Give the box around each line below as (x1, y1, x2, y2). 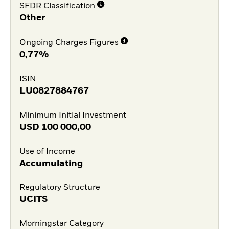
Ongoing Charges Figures (19, 39, 119, 48)
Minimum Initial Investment (19, 111, 126, 120)
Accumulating (19, 158, 83, 168)
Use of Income (19, 147, 75, 156)
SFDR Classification (19, 2, 95, 10)
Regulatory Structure (19, 184, 100, 192)
